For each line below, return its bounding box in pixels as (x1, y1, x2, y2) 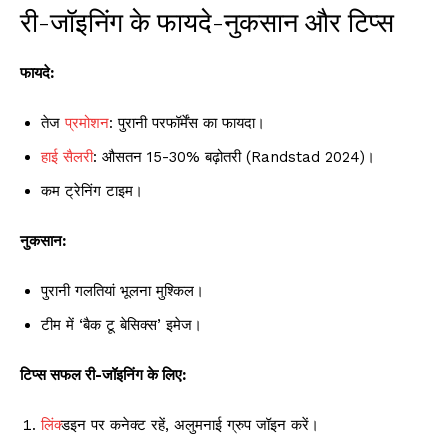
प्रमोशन (65, 113, 109, 132)
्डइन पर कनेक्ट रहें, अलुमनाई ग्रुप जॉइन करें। (61, 415, 319, 434)
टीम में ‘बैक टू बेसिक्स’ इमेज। (41, 315, 202, 334)
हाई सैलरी (41, 147, 93, 166)
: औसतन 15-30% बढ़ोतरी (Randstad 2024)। (93, 147, 375, 166)
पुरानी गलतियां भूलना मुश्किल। (41, 281, 204, 300)
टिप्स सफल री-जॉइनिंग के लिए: (20, 365, 186, 384)
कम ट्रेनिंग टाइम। (41, 181, 143, 200)
